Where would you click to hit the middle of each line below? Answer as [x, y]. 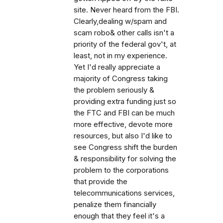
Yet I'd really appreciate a [117, 67]
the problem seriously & [114, 90]
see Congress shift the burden [125, 148]
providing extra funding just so [125, 102]
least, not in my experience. [120, 56]
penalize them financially [115, 205]
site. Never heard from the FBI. [126, 10]
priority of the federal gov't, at [125, 45]
